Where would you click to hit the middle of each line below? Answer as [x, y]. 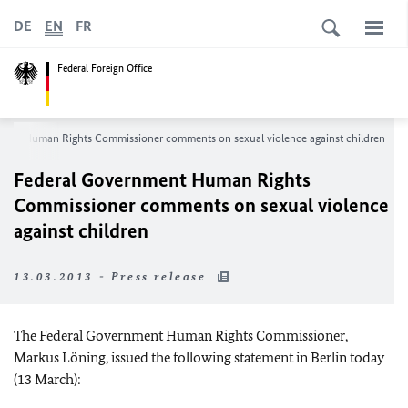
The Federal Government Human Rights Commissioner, [181, 336]
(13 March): [47, 379]
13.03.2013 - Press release [113, 276]
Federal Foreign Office [105, 68]
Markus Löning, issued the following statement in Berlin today [199, 357]
